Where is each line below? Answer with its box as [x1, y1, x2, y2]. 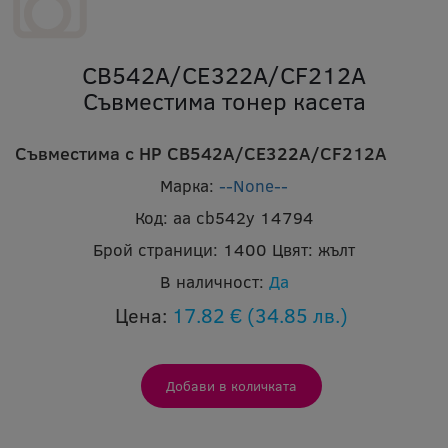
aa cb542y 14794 [172, 206, 314, 230]
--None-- [219, 174, 288, 198]
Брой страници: [93, 238, 218, 262]
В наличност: [159, 270, 264, 294]
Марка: [160, 174, 214, 198]
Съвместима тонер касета [82, 84, 366, 118]
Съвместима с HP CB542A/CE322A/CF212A [15, 141, 387, 166]
